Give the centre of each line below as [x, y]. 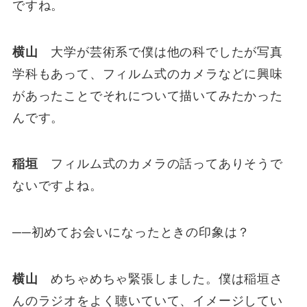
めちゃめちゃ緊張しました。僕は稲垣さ [160, 279]
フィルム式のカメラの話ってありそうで [160, 164]
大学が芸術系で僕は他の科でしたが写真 [160, 52]
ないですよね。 [57, 186]
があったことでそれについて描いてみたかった [147, 96]
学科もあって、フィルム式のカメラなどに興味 [147, 74]
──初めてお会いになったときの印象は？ [131, 233]
